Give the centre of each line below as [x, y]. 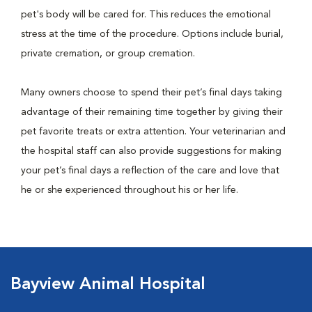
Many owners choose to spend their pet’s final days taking [151, 93]
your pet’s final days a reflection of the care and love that [150, 171]
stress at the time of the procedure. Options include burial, [152, 34]
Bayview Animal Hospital [108, 285]
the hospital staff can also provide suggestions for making [151, 151]
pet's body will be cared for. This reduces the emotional [146, 15]
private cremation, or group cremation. [109, 54]
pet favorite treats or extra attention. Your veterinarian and [153, 132]
